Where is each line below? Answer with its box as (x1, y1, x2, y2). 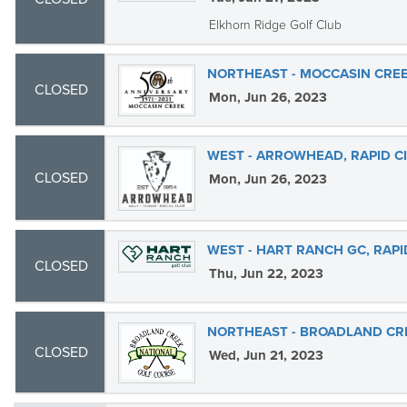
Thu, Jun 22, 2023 (208, 265, 323, 282)
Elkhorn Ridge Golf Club (208, 17, 342, 33)
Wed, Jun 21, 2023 (208, 347, 323, 363)
